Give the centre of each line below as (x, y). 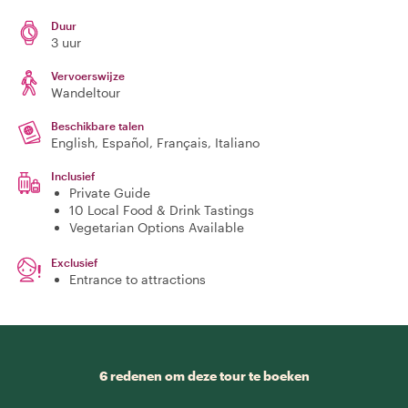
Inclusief (73, 176)
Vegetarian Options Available (157, 227)
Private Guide (110, 193)
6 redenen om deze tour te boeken (204, 376)
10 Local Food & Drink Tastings (162, 210)
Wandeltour (86, 92)
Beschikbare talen (97, 126)
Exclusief (74, 262)
